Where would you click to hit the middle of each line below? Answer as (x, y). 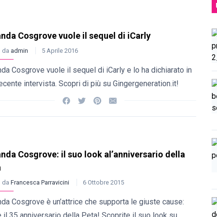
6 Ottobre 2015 (103, 182)
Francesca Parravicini (41, 182)
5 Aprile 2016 (60, 51)
